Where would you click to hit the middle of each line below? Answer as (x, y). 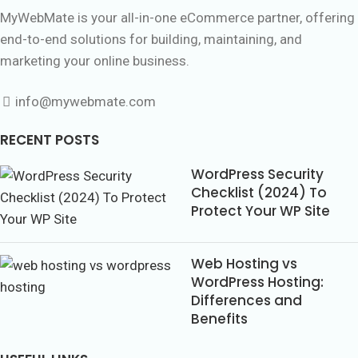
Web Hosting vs (244, 263)
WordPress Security (257, 174)
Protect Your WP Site (261, 211)
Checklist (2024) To (259, 192)
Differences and (247, 300)
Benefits (219, 318)
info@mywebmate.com (86, 101)
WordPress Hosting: (257, 282)
